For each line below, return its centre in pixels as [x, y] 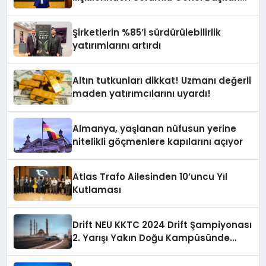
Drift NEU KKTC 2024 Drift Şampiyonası [162, 224]
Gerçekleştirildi [108, 251]
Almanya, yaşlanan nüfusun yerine [155, 128]
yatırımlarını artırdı [117, 45]
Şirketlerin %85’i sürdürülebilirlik [147, 32]
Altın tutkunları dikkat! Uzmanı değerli [162, 80]
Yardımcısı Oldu [110, 10]
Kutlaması [97, 189]
